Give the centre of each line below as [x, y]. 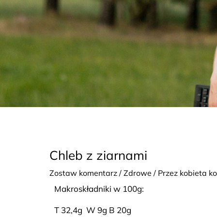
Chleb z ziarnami [98, 155]
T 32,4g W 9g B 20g [93, 210]
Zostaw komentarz [83, 173]
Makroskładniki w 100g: [99, 189]
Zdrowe [138, 173]
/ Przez [166, 173]
